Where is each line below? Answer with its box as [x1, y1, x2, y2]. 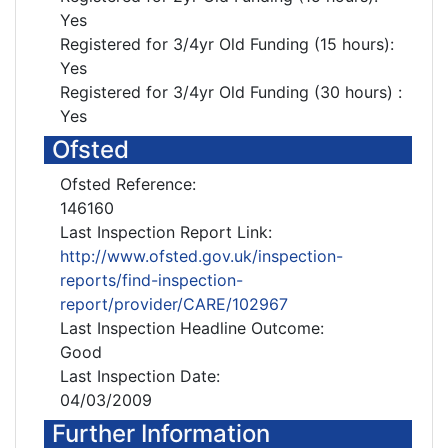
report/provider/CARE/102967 [60, 294, 288, 314]
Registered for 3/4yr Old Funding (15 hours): [60, 34, 394, 54]
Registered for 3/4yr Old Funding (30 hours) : [60, 82, 402, 102]
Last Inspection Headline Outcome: [60, 318, 324, 338]
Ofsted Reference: [60, 174, 196, 194]
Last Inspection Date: [60, 366, 220, 386]
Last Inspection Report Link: [60, 222, 272, 242]
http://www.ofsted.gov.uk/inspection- [60, 246, 343, 266]
